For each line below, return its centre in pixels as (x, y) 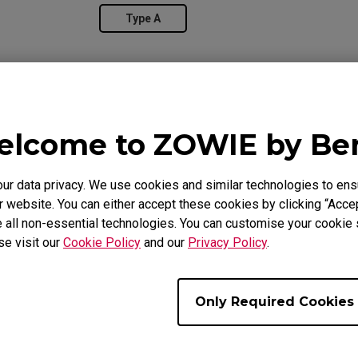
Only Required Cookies (274, 301)
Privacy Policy (227, 242)
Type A (143, 18)
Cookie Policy (102, 242)
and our (164, 242)
